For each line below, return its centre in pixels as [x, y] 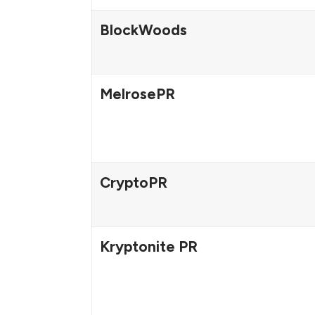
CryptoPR [133, 182]
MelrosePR [137, 94]
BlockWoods [143, 30]
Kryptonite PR [148, 246]
